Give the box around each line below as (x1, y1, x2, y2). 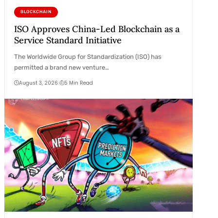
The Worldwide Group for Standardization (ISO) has (14, 53, 162, 60)
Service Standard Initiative (14, 34, 122, 46)
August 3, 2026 (18, 79, 58, 87)
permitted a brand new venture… (14, 63, 109, 71)
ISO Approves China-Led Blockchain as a (14, 23, 180, 35)
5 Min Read (64, 79, 93, 87)
